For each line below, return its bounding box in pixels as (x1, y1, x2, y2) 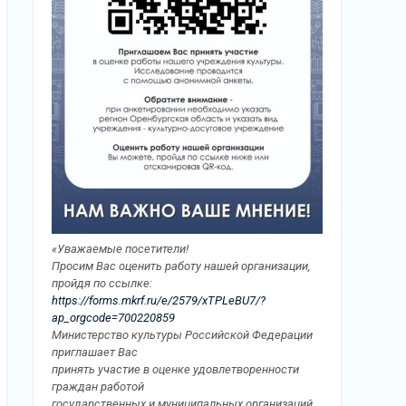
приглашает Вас (52, 344, 138, 359)
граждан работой (52, 379, 144, 393)
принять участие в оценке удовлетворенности (52, 362, 299, 376)
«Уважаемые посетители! (52, 241, 188, 256)
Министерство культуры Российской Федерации (52, 327, 313, 342)
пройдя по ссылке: (52, 275, 152, 290)
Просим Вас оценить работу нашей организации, (52, 258, 310, 273)
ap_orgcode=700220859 (52, 310, 175, 324)
